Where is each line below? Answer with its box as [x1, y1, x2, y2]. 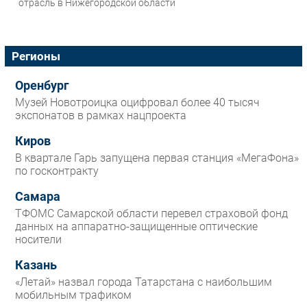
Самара [15, 190, 60, 204]
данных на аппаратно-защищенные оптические [15, 220, 258, 234]
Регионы [12, 49, 60, 64]
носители [15, 233, 62, 247]
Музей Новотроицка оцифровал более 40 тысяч [15, 96, 260, 110]
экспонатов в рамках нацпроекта [15, 109, 186, 123]
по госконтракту [15, 164, 99, 178]
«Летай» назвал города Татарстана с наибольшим [15, 275, 272, 289]
